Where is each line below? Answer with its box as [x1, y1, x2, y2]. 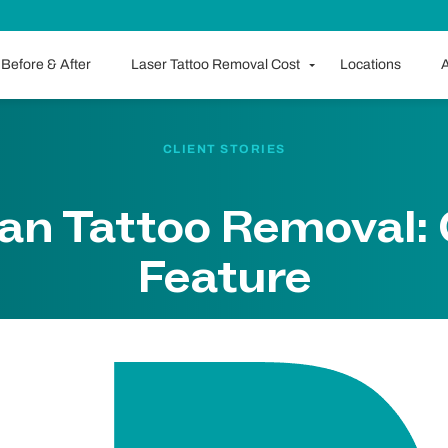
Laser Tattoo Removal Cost [130, 57, 300, 72]
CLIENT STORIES [162, 142, 286, 156]
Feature [137, 249, 311, 307]
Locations [339, 57, 401, 72]
